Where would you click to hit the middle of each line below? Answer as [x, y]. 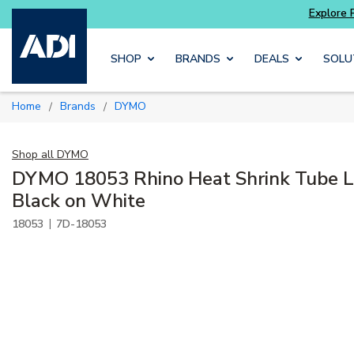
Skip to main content [207, 25]
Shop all [33, 154]
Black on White [79, 200]
